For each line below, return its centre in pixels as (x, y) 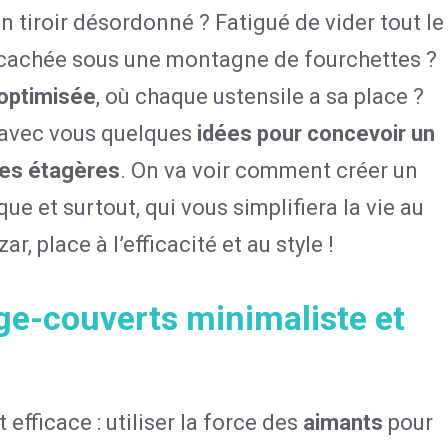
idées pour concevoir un (316, 133)
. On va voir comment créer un (269, 170)
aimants (343, 422)
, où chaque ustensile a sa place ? (260, 96)
